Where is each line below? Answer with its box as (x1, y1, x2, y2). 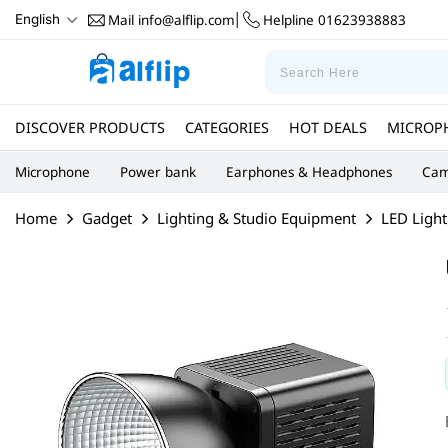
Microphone (15, 163, 90, 181)
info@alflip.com (134, 10, 235, 29)
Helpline (263, 10, 314, 29)
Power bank (120, 163, 196, 181)
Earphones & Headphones (226, 163, 392, 181)
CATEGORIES (185, 117, 269, 137)
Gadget (82, 208, 132, 228)
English (15, 11, 60, 27)
